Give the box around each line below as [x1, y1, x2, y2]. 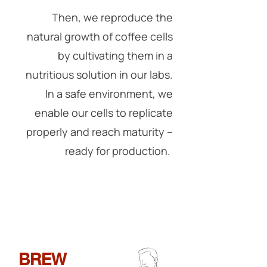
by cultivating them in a [58, 48, 173, 63]
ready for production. [65, 144, 173, 158]
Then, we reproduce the [52, 10, 173, 24]
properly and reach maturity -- [26, 125, 173, 139]
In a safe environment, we [45, 86, 173, 101]
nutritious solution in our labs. [26, 67, 173, 82]
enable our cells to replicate [35, 105, 173, 120]
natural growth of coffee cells [27, 29, 173, 44]
